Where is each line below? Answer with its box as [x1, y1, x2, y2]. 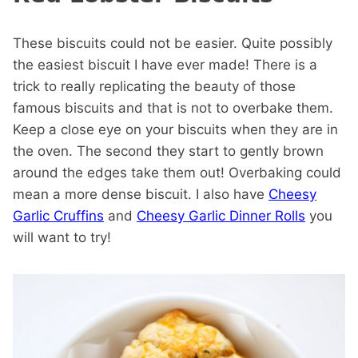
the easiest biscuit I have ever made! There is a [13, 57, 317, 73]
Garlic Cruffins [13, 208, 104, 224]
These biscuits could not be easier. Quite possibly [13, 35, 332, 51]
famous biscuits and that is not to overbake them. [13, 100, 333, 116]
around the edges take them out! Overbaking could [13, 165, 341, 181]
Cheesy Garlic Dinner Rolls [137, 208, 305, 224]
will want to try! [13, 229, 111, 245]
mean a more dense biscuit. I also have [13, 186, 268, 202]
